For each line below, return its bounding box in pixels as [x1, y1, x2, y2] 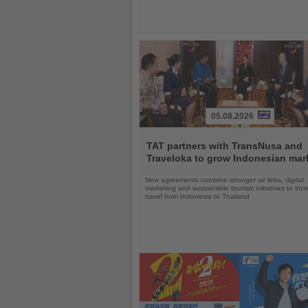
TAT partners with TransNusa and [146, 140, 302, 151]
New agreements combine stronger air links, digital [145, 175, 304, 184]
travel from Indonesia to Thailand [145, 192, 250, 200]
